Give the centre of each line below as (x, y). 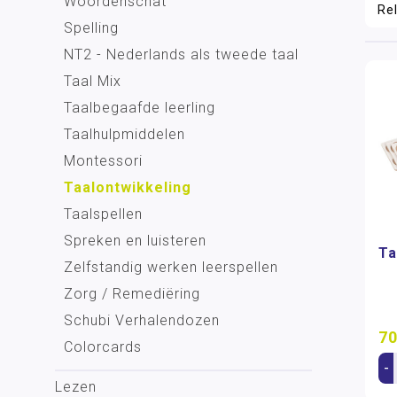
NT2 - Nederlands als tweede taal (181, 54)
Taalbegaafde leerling (140, 108)
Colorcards (103, 347)
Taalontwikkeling (128, 187)
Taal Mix (93, 81)
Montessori (103, 161)
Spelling (91, 28)
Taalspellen (103, 214)
